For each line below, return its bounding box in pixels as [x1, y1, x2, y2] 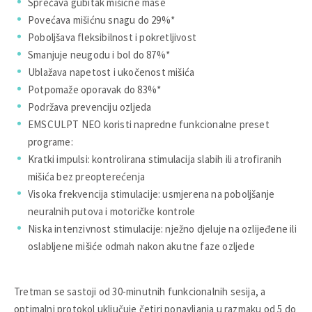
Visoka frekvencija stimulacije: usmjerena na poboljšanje [28, 187, 275, 201]
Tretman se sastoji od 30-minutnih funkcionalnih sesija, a [14, 284, 266, 298]
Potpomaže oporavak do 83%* [28, 82, 162, 96]
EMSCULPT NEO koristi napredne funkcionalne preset [28, 117, 270, 131]
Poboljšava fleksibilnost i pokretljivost [28, 30, 196, 44]
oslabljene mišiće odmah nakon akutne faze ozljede [28, 239, 255, 253]
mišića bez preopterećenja [28, 169, 145, 183]
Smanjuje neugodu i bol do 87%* [28, 47, 170, 61]
